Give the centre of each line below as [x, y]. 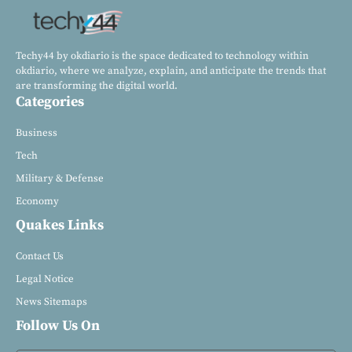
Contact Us [40, 257]
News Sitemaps [51, 302]
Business [37, 133]
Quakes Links [60, 225]
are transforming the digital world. [97, 86]
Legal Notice [45, 279]
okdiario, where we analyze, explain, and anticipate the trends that [171, 71]
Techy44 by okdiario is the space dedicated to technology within [162, 56]
